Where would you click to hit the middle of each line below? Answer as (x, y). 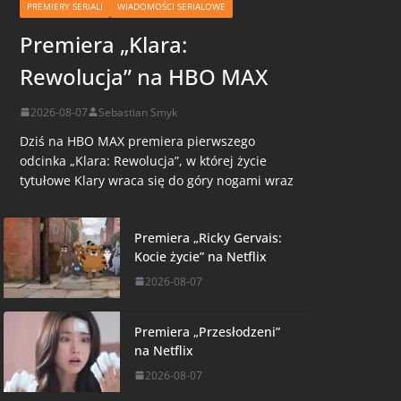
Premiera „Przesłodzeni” (207, 331)
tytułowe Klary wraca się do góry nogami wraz (157, 180)
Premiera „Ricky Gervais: (208, 237)
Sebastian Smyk (138, 112)
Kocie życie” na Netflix (200, 256)
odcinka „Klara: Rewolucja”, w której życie (143, 160)
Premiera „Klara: (103, 44)
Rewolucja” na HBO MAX (144, 76)
